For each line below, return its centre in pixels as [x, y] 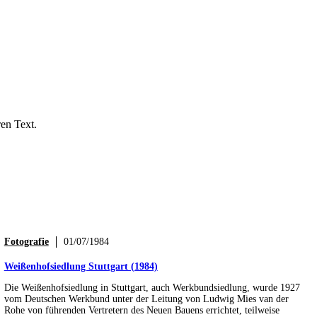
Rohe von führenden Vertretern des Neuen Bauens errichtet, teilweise [142, 310]
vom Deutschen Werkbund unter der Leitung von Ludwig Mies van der [146, 299]
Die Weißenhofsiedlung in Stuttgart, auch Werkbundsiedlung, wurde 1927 [152, 287]
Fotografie [26, 241]
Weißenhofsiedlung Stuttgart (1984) [81, 266]
